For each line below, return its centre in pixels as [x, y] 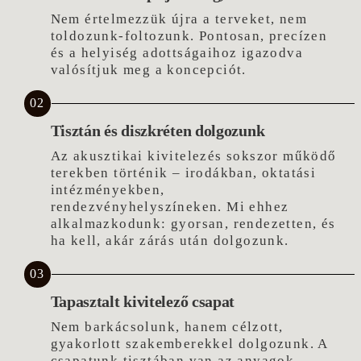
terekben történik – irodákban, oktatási [183, 172]
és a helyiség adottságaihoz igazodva [176, 52]
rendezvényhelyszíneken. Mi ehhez [170, 206]
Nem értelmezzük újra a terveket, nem [178, 19]
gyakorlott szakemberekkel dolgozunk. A [189, 343]
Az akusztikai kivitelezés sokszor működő [193, 156]
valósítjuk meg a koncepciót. [148, 69]
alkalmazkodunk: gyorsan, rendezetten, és [193, 223]
